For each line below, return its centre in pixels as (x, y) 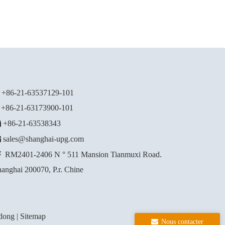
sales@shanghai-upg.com (43, 139)
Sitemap (33, 216)
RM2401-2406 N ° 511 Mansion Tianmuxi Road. (83, 154)
